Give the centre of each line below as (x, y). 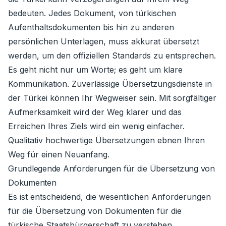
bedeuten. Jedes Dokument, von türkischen (92, 13)
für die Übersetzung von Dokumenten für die (95, 211)
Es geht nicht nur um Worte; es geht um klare (95, 70)
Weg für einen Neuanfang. (59, 154)
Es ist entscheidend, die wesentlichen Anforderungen (109, 197)
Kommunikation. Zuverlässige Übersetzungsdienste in (110, 84)
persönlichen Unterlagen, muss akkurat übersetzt (104, 41)
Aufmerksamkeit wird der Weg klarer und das (95, 112)
